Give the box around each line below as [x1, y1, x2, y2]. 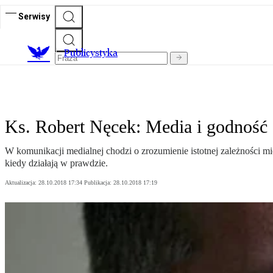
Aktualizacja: [5, 179, 38, 186]
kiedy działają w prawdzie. [5, 158, 108, 169]
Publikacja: [84, 179, 113, 186]
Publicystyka [64, 47, 118, 59]
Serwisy [18, 11, 50, 21]
